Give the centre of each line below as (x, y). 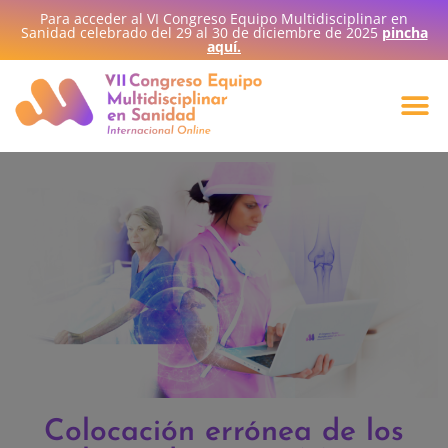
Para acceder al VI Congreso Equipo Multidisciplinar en (224, 18)
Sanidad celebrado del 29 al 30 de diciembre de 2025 (201, 32)
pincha (404, 32)
